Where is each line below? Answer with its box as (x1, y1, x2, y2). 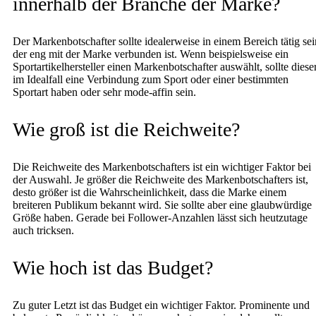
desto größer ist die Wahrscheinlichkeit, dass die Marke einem (13, 186, 286, 198)
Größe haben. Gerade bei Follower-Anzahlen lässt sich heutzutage (13, 211, 308, 224)
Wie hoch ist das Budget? (13, 256, 213, 279)
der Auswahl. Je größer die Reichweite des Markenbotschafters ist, (13, 173, 308, 186)
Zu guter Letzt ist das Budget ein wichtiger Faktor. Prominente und (13, 298, 310, 311)
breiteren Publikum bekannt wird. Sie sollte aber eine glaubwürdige (13, 198, 312, 211)
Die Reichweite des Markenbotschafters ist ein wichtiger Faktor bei (13, 160, 311, 173)
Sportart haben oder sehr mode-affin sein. (13, 85, 196, 98)
